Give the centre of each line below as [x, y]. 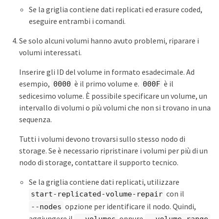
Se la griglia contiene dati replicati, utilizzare [104, 182]
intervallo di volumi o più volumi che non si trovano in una [115, 108]
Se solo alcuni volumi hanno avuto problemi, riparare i [109, 40]
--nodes [46, 207]
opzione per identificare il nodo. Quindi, [130, 206]
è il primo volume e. [107, 83]
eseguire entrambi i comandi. [77, 21]
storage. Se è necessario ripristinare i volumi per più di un [113, 151]
